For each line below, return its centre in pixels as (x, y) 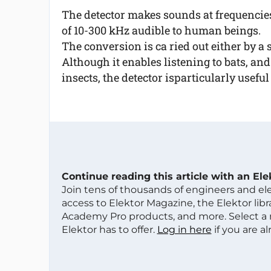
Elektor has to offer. (109, 230)
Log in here (184, 230)
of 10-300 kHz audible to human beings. (161, 30)
